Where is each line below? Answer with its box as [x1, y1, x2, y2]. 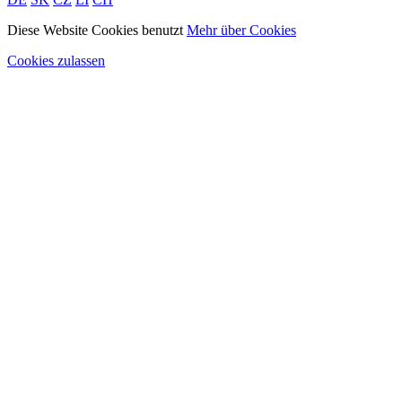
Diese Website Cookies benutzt [7, 22, 187, 38]
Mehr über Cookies [187, 22, 296, 38]
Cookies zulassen [7, 52, 105, 68]
